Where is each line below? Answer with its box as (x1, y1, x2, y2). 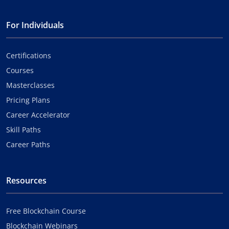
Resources (6, 174, 47, 186)
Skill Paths (6, 124, 41, 134)
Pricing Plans (6, 95, 50, 105)
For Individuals (6, 19, 64, 31)
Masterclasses (6, 80, 55, 90)
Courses (6, 65, 34, 75)
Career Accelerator (6, 109, 70, 120)
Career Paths (6, 139, 50, 149)
